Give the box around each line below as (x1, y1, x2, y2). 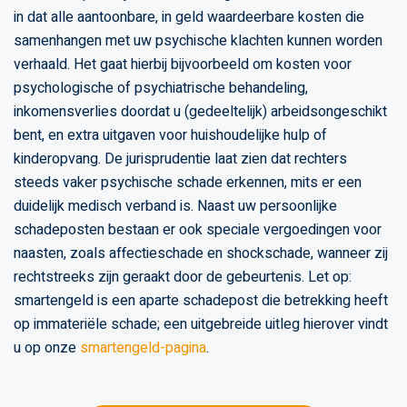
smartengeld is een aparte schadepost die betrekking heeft (14, 289, 388, 312)
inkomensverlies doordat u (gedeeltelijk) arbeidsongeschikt (14, 100, 387, 123)
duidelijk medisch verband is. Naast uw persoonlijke (14, 194, 337, 217)
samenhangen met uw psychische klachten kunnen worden (14, 29, 382, 52)
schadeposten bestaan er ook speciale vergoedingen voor (14, 218, 382, 241)
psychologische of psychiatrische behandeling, (14, 76, 308, 99)
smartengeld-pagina (80, 336, 206, 359)
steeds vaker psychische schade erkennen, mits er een (14, 171, 362, 194)
